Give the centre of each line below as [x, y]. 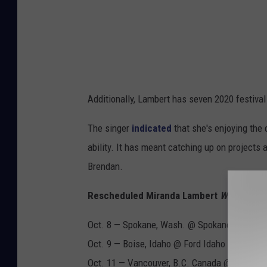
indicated [152, 128]
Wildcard [237, 196]
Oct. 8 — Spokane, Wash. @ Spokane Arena [172, 225]
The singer [110, 128]
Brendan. [105, 167]
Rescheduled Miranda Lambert [154, 196]
